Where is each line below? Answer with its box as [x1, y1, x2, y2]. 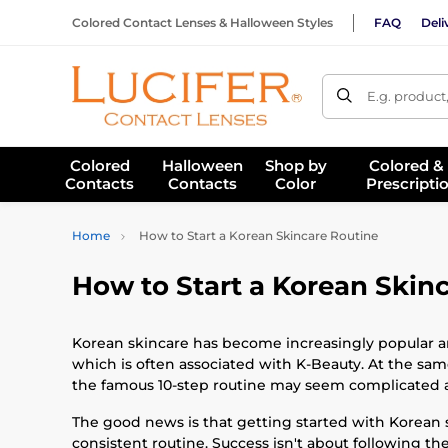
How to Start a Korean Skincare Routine [136, 228, 378, 243]
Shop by [264, 155, 327, 175]
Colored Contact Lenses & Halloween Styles [72, 14, 333, 30]
